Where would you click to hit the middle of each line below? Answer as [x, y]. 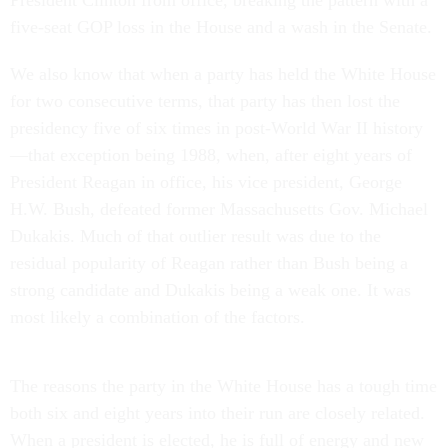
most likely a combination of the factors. [157, 317]
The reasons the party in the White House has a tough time [223, 386]
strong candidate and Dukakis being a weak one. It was [210, 290]
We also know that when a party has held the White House [223, 74]
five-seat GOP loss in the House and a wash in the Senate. [221, 27]
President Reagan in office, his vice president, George [206, 182]
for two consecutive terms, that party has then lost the [205, 101]
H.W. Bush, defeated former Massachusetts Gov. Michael [219, 209]
